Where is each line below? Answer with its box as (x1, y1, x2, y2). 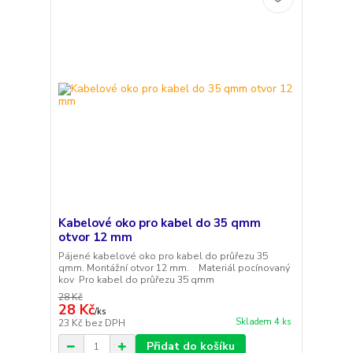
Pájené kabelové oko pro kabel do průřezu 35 (58, 250, 268, 263)
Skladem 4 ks (235, 315, 292, 328)
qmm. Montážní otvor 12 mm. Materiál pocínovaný (58, 262, 290, 275)
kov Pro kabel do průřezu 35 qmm (58, 273, 214, 287)
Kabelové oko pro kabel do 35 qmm (58, 215, 261, 232)
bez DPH (84, 317, 125, 330)
